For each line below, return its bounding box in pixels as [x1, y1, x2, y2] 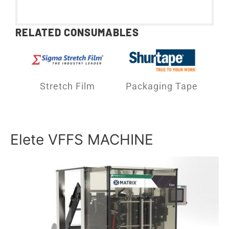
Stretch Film [40, 80, 95, 91]
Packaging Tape [125, 80, 198, 91]
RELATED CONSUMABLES [15, 26, 139, 39]
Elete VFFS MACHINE [10, 130, 153, 148]
